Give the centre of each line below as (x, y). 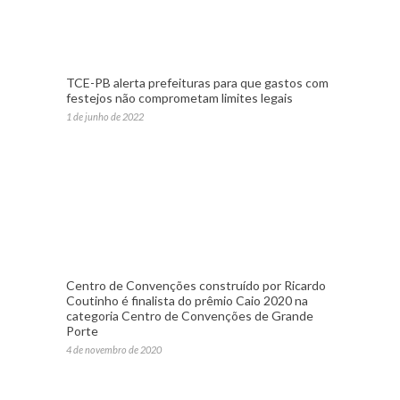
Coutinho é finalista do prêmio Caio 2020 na (187, 301)
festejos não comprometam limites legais (179, 98)
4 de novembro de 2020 (114, 350)
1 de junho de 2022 (105, 117)
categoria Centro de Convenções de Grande (190, 316)
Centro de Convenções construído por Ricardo (196, 286)
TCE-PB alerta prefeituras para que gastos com (197, 83)
